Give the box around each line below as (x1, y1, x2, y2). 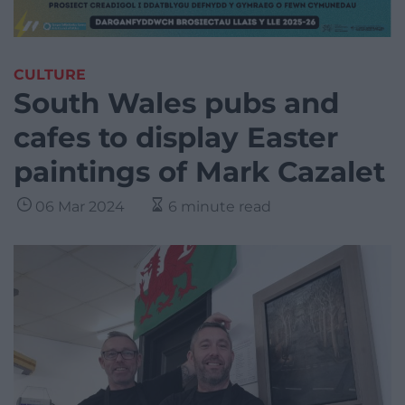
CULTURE (14, 66, 86, 84)
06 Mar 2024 (35, 198, 125, 216)
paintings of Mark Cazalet (14, 155, 385, 190)
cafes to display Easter (14, 120, 338, 155)
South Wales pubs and (14, 86, 339, 121)
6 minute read (168, 198, 271, 216)
